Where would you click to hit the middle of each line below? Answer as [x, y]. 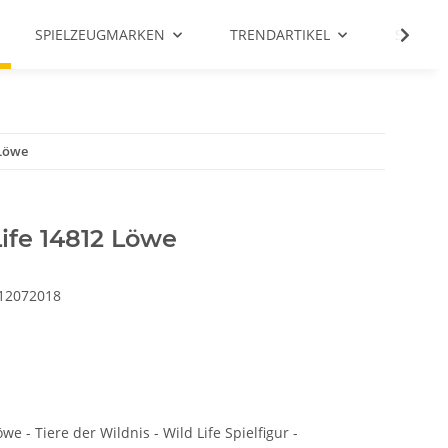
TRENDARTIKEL [280, 34]
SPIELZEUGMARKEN [100, 34]
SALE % [419, 34]
